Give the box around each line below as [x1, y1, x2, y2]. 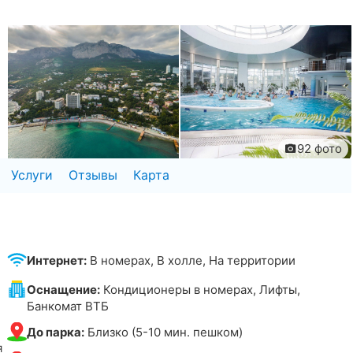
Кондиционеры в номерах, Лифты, [100, 281, 301, 297]
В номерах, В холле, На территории [87, 252, 296, 268]
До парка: [27, 324, 85, 340]
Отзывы [69, 166, 117, 183]
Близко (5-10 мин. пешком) [84, 324, 243, 340]
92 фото [297, 141, 342, 157]
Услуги [11, 166, 53, 183]
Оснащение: [27, 281, 101, 297]
